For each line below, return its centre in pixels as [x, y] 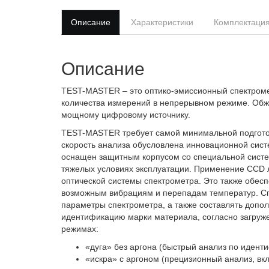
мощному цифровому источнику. [126, 115]
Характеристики [162, 22]
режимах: [80, 229]
